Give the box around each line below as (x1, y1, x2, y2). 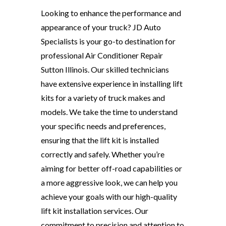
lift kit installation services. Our (40, 206, 148, 216)
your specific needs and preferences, (40, 121, 165, 131)
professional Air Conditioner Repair (40, 50, 163, 61)
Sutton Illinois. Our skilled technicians (40, 65, 169, 75)
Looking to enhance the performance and (40, 8, 181, 18)
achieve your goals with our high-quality (40, 192, 177, 202)
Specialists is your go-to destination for (40, 36, 176, 46)
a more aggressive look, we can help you (40, 178, 178, 188)
